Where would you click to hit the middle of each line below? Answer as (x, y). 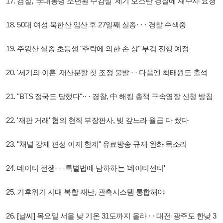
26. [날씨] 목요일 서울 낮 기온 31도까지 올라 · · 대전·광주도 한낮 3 (111, 216)
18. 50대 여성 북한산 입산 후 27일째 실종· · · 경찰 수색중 (96, 24)
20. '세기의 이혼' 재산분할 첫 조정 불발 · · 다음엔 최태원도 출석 (107, 72)
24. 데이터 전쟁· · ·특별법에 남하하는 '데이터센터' (85, 168)
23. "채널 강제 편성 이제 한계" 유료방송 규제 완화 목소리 (97, 144)
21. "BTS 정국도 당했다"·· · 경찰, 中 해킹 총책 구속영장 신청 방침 (109, 96)
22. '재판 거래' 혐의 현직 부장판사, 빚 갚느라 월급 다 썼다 (97, 120)
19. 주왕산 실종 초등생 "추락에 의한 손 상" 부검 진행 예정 (97, 48)
